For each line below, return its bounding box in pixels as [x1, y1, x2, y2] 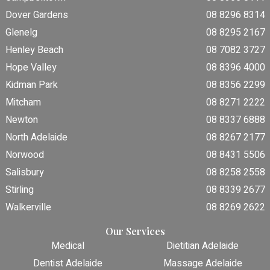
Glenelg [5, 25, 38, 40]
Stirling [5, 183, 34, 198]
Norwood [5, 148, 45, 163]
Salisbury [5, 165, 45, 180]
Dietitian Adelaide [166, 239, 239, 254]
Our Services [105, 225, 165, 238]
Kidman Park [5, 78, 58, 93]
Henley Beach [5, 43, 64, 58]
